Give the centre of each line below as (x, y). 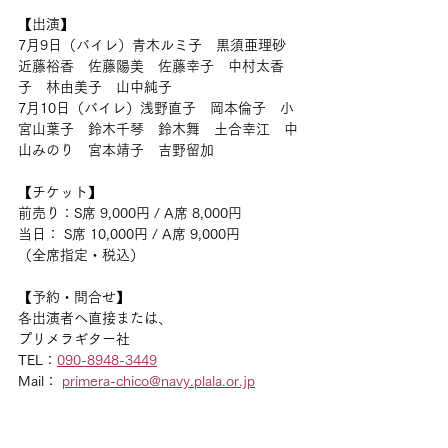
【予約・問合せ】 (74, 297)
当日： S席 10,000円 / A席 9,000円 (129, 234)
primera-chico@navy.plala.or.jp (158, 381)
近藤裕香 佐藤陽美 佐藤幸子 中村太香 (151, 66)
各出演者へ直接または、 (95, 318)
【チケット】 (60, 192)
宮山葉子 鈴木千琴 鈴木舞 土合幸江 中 (158, 129)
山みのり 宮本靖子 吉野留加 (116, 150)
